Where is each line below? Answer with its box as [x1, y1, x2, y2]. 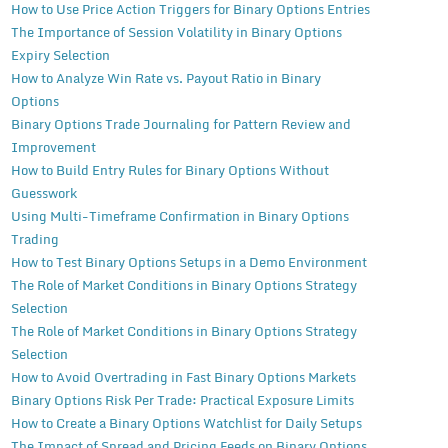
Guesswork [10, 182, 77, 205]
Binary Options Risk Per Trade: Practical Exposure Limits [10, 389, 354, 412]
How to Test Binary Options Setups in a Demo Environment [10, 251, 367, 274]
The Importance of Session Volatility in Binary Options [10, 21, 342, 44]
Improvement [10, 136, 96, 159]
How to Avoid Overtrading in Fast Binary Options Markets [10, 366, 356, 389]
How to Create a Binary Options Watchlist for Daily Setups [10, 412, 362, 435]
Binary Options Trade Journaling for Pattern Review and [10, 113, 351, 136]
